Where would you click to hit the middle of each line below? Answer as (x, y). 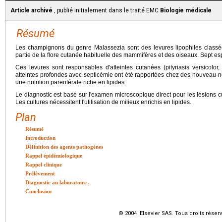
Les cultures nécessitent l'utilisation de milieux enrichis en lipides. (103, 102)
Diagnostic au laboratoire (57, 182)
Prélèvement (40, 173)
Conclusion (38, 191)
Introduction (40, 138)
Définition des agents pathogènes (64, 147)
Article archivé (31, 10)
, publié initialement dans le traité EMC (106, 10)
